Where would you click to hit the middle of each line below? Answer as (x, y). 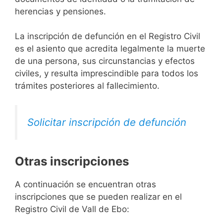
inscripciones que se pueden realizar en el (98, 197)
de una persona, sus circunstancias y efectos (105, 61)
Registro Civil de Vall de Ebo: (72, 209)
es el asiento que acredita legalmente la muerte (110, 49)
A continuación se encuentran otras (85, 185)
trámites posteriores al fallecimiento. (87, 86)
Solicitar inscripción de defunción (107, 122)
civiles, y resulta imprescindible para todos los (107, 74)
